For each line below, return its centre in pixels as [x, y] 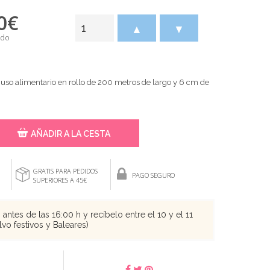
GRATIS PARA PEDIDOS [65, 171]
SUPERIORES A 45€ [60, 180]
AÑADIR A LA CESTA [71, 133]
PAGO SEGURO [153, 175]
